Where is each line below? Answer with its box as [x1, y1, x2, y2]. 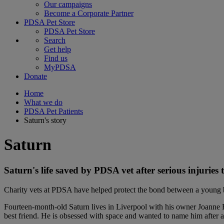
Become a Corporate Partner [44, 9, 133, 17]
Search [44, 36, 65, 44]
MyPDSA [44, 63, 76, 71]
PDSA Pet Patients [24, 107, 83, 115]
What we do [24, 98, 62, 106]
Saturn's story [24, 116, 66, 124]
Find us [44, 54, 67, 62]
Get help [44, 45, 71, 53]
